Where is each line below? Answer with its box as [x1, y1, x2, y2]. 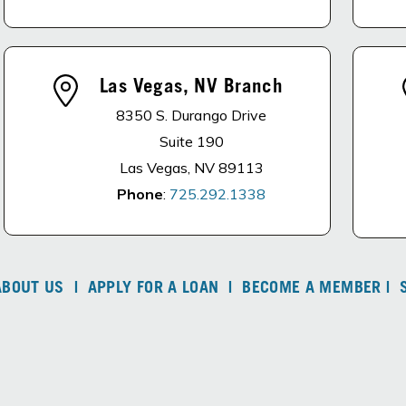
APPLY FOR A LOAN [87, 281, 219, 297]
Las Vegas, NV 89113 [119, 159, 264, 177]
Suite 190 [159, 132, 224, 150]
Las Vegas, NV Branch [99, 79, 284, 98]
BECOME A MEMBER [242, 281, 382, 297]
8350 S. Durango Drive [116, 106, 267, 124]
